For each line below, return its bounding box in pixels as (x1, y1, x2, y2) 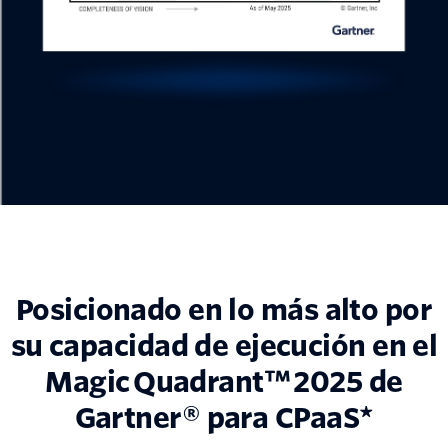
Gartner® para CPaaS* (74, 401, 374, 436)
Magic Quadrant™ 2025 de (45, 365, 403, 400)
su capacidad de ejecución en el (10, 329, 438, 364)
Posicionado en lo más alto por (15, 293, 433, 328)
